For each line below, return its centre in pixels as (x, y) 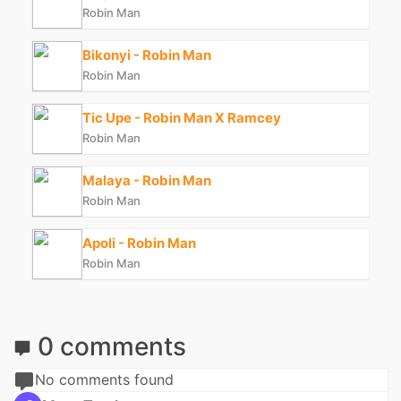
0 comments (109, 346)
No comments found (104, 379)
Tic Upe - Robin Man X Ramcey (182, 118)
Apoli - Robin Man (139, 243)
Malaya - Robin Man (147, 181)
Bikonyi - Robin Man (147, 55)
